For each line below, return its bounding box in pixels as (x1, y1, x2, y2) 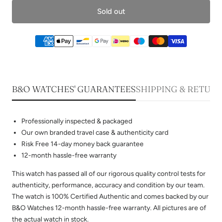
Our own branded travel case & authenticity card (21, 128, 169, 136)
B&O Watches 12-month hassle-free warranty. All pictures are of (12, 203, 206, 212)
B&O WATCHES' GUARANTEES (12, 83, 136, 94)
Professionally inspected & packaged (21, 116, 133, 125)
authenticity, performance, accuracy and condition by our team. (12, 180, 205, 189)
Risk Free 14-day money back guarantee (21, 139, 144, 148)
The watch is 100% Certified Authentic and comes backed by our (12, 192, 209, 200)
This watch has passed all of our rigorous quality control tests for (12, 169, 206, 177)
